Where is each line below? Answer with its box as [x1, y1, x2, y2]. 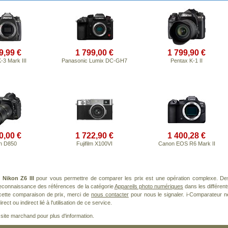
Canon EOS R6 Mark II [158, 140, 215, 147]
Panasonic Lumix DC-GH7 [62, 58, 127, 64]
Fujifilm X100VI [76, 140, 112, 147]
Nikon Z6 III [2, 175, 34, 181]
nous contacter [91, 191, 129, 197]
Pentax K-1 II [170, 58, 203, 64]
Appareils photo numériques [114, 183, 183, 189]
